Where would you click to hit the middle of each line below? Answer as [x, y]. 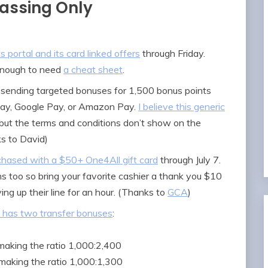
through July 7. [189, 160]
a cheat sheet [93, 69]
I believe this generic [182, 106]
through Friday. [173, 53]
